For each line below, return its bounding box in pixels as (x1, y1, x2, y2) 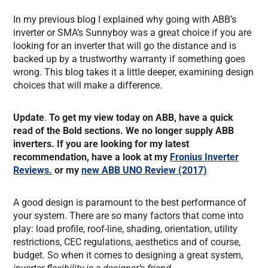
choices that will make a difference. (13, 80, 163, 92)
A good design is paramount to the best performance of (13, 197, 247, 209)
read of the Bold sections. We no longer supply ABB (13, 125, 234, 137)
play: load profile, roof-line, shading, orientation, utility (13, 223, 238, 235)
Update (13, 112, 45, 124)
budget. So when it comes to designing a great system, (13, 249, 243, 261)
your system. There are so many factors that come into (13, 210, 244, 222)
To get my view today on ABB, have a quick (49, 112, 234, 124)
